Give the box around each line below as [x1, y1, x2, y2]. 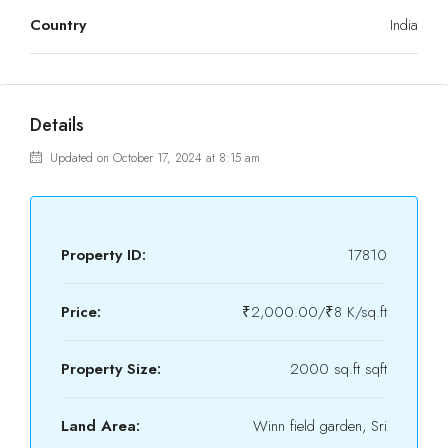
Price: [61, 301, 101, 323]
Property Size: [61, 358, 161, 380]
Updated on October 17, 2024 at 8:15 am [46, 149, 260, 167]
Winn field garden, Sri [253, 415, 387, 437]
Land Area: [61, 415, 140, 437]
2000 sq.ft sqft [290, 358, 387, 380]
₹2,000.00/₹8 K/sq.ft [242, 301, 387, 323]
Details [30, 112, 84, 138]
